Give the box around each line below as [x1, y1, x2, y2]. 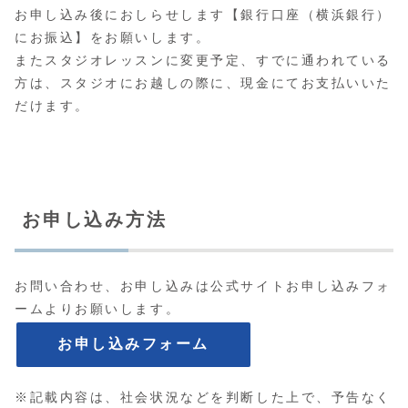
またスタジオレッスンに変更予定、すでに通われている [15, 52, 392, 67]
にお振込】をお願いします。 [15, 29, 211, 45]
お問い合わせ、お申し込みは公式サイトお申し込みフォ [15, 278, 392, 293]
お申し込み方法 [22, 209, 168, 229]
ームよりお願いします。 [15, 301, 181, 316]
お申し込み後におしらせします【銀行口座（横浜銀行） [15, 6, 392, 22]
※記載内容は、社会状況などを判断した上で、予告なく [15, 390, 392, 405]
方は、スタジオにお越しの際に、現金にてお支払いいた [15, 75, 392, 90]
